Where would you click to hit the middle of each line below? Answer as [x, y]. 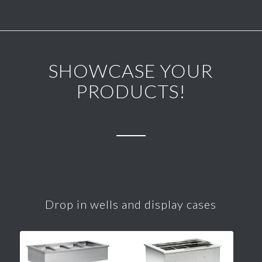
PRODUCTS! [131, 91]
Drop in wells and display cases [131, 204]
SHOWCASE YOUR [131, 71]
